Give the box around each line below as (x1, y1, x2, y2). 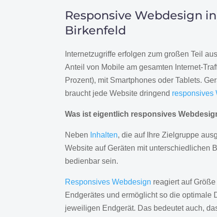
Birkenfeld (65, 23, 126, 38)
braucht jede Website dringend (65, 89, 172, 98)
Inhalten (90, 131, 118, 139)
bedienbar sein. (65, 157, 119, 166)
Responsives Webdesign (65, 178, 152, 186)
